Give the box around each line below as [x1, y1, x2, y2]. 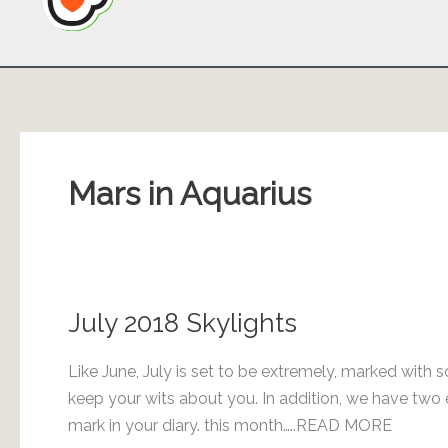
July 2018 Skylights [68, 307, 297, 338]
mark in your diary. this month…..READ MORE [68, 415, 392, 435]
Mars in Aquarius [68, 174, 311, 212]
